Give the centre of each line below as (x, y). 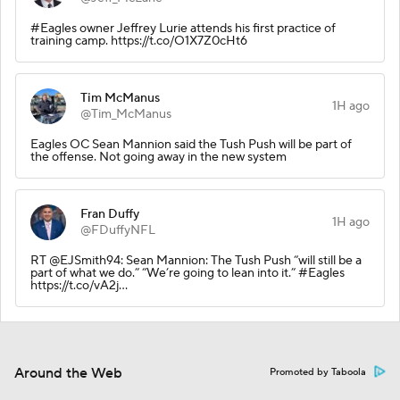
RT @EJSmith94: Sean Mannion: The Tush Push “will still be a (196, 260)
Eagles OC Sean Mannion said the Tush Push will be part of (191, 144)
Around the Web (68, 373)
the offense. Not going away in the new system (158, 157)
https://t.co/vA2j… (79, 285)
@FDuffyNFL (118, 230)
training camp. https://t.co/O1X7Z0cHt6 (139, 41)
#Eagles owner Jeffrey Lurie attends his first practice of (183, 28)
